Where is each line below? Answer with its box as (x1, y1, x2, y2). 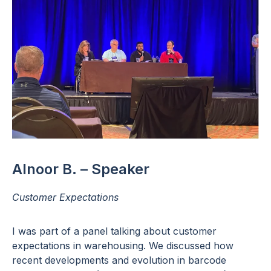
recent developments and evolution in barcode (12, 254, 226, 267)
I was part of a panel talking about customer (12, 225, 217, 238)
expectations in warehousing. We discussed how (12, 240, 233, 252)
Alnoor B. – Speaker (12, 160, 149, 178)
